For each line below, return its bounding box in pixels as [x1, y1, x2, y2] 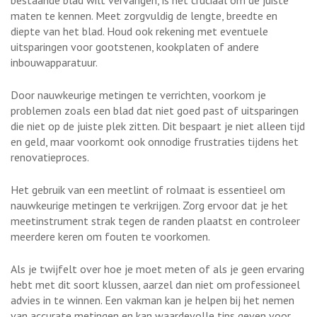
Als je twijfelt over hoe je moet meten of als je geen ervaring [11, 261, 304, 276]
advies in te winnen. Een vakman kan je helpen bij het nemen [11, 292, 294, 307]
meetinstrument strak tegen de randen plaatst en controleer [11, 213, 300, 228]
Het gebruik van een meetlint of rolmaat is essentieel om [11, 182, 285, 197]
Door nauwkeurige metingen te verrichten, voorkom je [11, 87, 266, 102]
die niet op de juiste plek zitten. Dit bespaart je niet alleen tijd [11, 118, 305, 133]
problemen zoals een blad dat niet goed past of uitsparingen [11, 103, 299, 117]
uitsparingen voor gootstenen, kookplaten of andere [11, 39, 259, 54]
